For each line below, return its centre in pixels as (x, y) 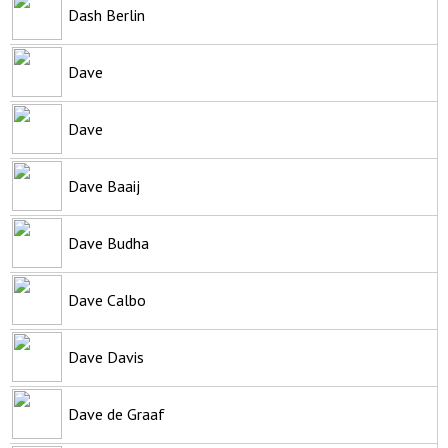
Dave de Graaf (116, 413)
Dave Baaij (104, 185)
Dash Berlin (106, 14)
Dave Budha (108, 242)
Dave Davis (106, 356)
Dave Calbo (107, 299)
